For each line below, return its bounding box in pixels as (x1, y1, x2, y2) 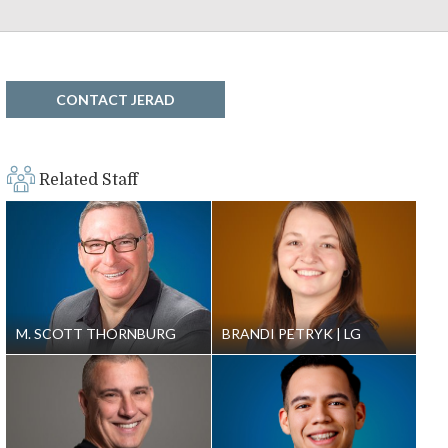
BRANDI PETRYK (222, 325, 336, 343)
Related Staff (39, 170, 138, 189)
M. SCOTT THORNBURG (16, 325, 176, 343)
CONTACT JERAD (56, 91, 175, 109)
